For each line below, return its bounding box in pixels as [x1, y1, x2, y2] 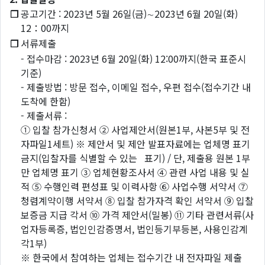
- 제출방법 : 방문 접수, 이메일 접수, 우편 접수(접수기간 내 [21, 80, 251, 94]
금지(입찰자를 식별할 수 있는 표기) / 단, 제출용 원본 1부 [21, 151, 250, 165]
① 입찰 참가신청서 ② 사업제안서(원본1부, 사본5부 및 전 [21, 122, 250, 137]
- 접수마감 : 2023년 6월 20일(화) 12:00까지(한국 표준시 [21, 51, 246, 66]
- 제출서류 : [21, 108, 67, 122]
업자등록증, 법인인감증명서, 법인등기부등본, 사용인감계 [21, 222, 248, 236]
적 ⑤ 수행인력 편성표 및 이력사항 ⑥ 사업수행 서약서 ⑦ [21, 179, 248, 193]
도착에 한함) [21, 94, 70, 108]
